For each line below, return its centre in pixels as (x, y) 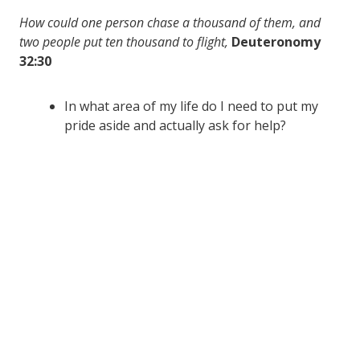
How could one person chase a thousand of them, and (170, 22)
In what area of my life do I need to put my (191, 106)
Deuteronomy (276, 41)
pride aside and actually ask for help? (175, 125)
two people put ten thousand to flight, (124, 41)
